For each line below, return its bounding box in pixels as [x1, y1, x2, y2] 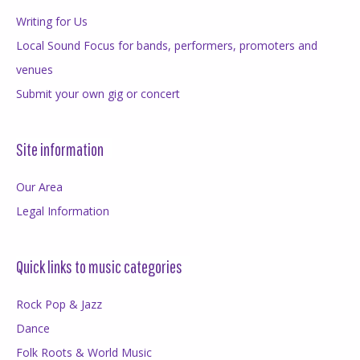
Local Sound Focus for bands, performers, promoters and [16, 37, 317, 53]
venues [16, 61, 53, 77]
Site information [16, 138, 104, 159]
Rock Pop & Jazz [16, 296, 102, 312]
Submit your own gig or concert [16, 85, 180, 101]
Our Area [16, 178, 63, 194]
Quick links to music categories [16, 256, 182, 276]
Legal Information [16, 202, 109, 219]
